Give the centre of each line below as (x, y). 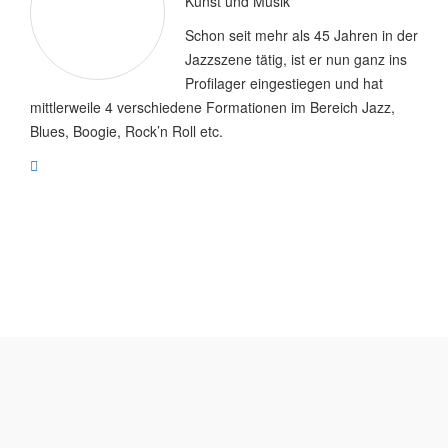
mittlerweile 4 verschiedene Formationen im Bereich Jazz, (212, 106)
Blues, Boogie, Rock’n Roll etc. (126, 130)
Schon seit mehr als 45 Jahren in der (301, 34)
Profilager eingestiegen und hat (284, 82)
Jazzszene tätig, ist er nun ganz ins (296, 58)
